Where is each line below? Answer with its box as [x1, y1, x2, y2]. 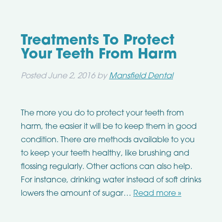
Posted [20, 72, 48, 81]
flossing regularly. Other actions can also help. [20, 163, 192, 171]
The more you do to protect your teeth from [20, 110, 184, 118]
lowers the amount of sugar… [20, 190, 133, 198]
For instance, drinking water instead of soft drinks [20, 176, 201, 185]
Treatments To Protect [20, 34, 174, 49]
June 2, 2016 [48, 72, 95, 81]
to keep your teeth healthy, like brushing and [20, 150, 189, 158]
